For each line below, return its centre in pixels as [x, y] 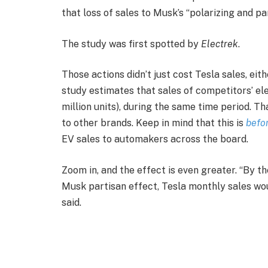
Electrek [220, 44]
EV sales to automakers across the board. [155, 139]
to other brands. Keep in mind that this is [154, 123]
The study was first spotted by [131, 44]
